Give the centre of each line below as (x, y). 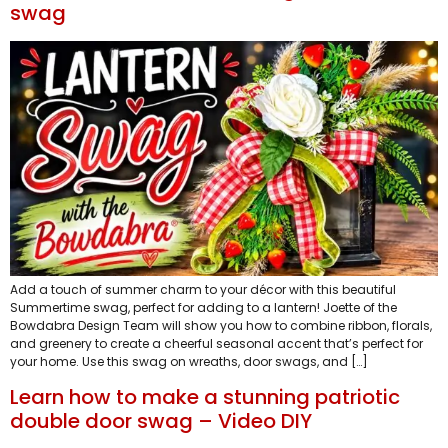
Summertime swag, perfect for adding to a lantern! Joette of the (203, 307)
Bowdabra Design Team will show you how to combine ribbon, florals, (221, 325)
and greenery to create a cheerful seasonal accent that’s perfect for (216, 343)
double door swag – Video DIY (161, 421)
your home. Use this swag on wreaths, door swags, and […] (189, 361)
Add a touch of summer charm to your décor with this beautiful (203, 289)
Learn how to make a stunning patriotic (205, 397)
